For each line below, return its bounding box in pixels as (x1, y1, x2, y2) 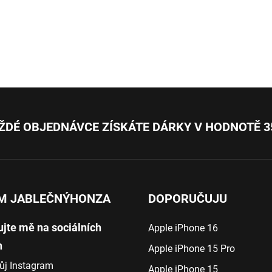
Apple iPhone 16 (148, 222, 218, 234)
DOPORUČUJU (148, 191, 227, 206)
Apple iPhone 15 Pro (148, 242, 235, 254)
